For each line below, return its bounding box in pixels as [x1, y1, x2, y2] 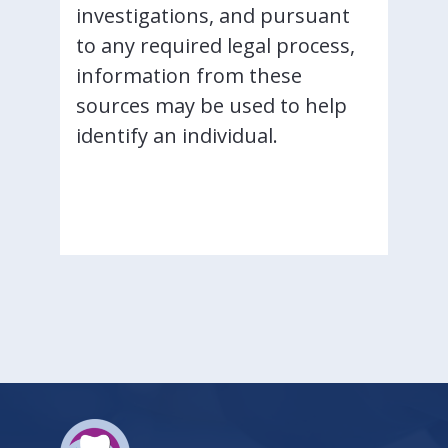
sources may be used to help [76, 92, 347, 119]
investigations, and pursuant [76, 2, 350, 29]
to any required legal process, [76, 32, 355, 59]
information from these [76, 62, 302, 89]
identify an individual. [76, 122, 278, 149]
